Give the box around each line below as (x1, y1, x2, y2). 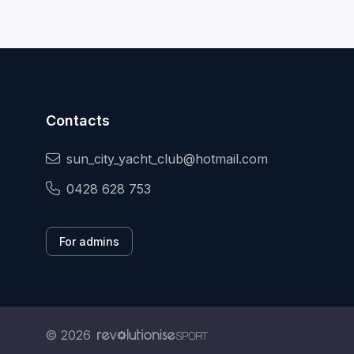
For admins (59, 235, 119, 249)
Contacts (46, 112, 110, 130)
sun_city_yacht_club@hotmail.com (66, 151, 268, 168)
